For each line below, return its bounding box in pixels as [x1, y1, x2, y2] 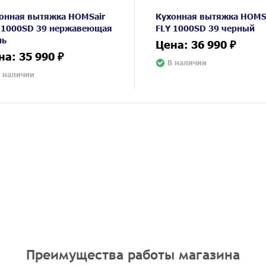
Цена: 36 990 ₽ [156, 37, 236, 51]
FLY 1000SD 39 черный [156, 22, 255, 33]
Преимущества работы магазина [26, 246, 240, 263]
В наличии [167, 58, 207, 67]
